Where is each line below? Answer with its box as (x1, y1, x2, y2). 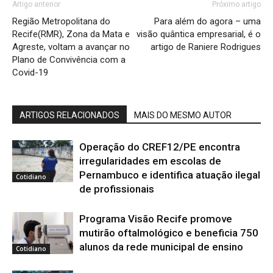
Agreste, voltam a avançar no (12, 41, 130, 52)
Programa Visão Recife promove (79, 213, 232, 225)
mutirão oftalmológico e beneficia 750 (79, 227, 258, 239)
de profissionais (79, 183, 154, 195)
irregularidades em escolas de (79, 155, 221, 167)
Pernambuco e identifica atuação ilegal (79, 169, 260, 181)
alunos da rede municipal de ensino (79, 241, 243, 253)
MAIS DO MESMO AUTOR (134, 110, 232, 120)
